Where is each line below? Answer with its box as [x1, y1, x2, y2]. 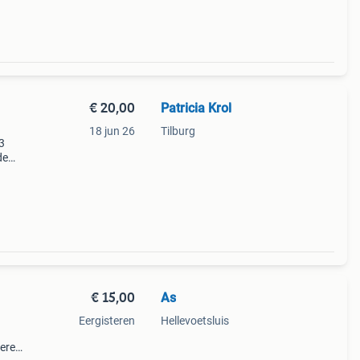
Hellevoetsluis [160, 314, 229, 327]
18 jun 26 [88, 125, 135, 137]
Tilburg [160, 125, 195, 137]
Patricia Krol [160, 100, 231, 116]
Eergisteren [78, 314, 135, 327]
